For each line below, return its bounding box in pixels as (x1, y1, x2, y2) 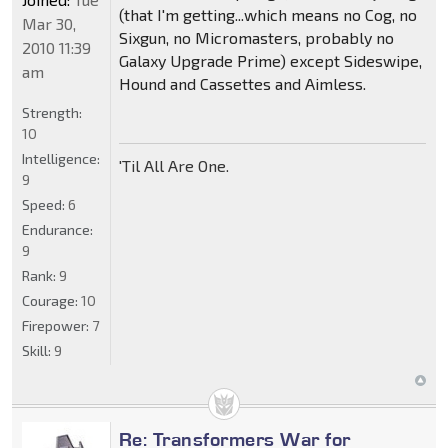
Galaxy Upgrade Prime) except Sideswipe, (118, 51, 422, 71)
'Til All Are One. (118, 156, 229, 176)
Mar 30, (22, 14, 76, 34)
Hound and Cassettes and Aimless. (118, 74, 366, 94)
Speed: (22, 196, 68, 214)
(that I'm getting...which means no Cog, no (118, 5, 417, 25)
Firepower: (22, 317, 92, 335)
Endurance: (22, 221, 93, 239)
